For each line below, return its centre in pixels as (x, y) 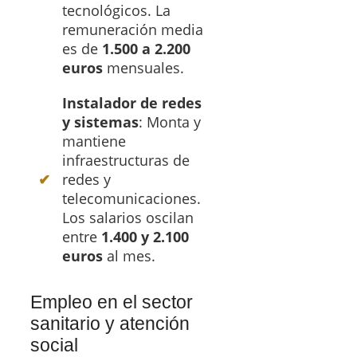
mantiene (94, 141)
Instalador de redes (132, 102)
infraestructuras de (126, 160)
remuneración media (133, 29)
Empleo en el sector (112, 302)
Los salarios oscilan (128, 217)
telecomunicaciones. (131, 198)
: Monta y (170, 122)
